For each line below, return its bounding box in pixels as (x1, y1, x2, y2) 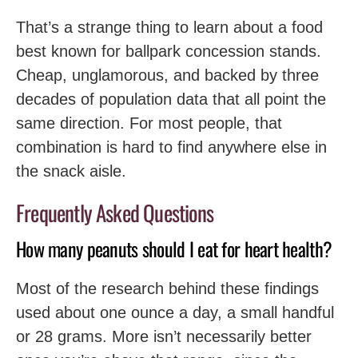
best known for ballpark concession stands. (16, 42, 321, 60)
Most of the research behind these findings (16, 280, 319, 297)
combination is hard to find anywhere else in (16, 137, 327, 156)
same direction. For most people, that (16, 113, 282, 132)
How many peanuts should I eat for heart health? (16, 234, 332, 263)
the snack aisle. (16, 161, 126, 180)
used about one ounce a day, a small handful (16, 304, 334, 321)
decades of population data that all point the (16, 89, 326, 108)
